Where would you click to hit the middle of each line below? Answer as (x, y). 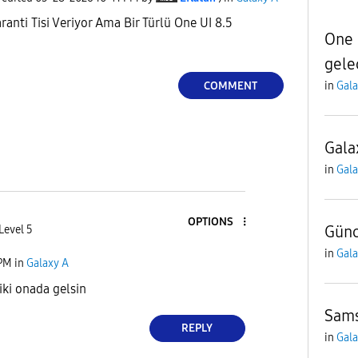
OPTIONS (210, 222)
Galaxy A (48, 264)
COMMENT (231, 86)
